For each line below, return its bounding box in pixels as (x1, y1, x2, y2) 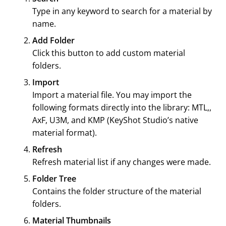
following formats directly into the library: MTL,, (32, 102, 211, 114)
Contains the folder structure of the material (32, 186, 201, 197)
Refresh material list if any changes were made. (32, 156, 211, 168)
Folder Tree (32, 173, 76, 185)
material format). (32, 127, 97, 139)
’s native (167, 115, 198, 126)
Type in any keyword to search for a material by (32, 6, 212, 17)
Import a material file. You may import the (32, 89, 192, 101)
